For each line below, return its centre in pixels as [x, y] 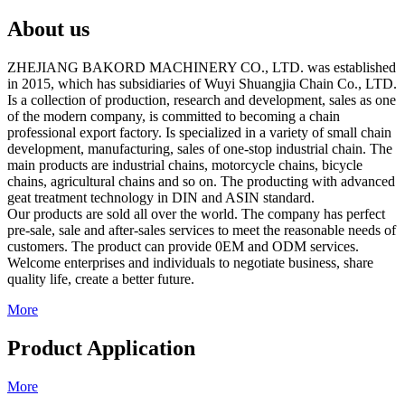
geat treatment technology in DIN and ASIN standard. [161, 198]
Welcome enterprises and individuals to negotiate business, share [190, 263]
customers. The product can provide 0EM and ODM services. [183, 246]
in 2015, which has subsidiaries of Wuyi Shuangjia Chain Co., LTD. [202, 84]
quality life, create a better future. [101, 279]
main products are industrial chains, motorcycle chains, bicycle [185, 165]
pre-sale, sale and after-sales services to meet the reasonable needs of [202, 230]
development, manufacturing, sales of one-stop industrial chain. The [200, 149]
